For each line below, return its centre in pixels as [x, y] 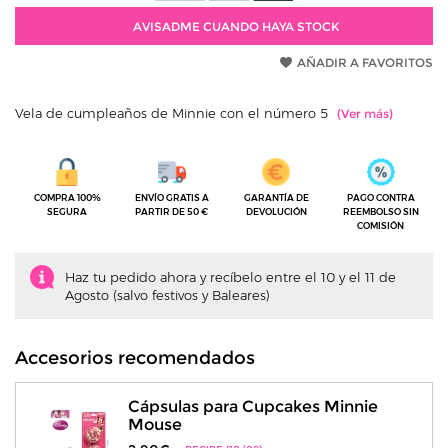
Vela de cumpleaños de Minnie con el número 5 [173, 113]
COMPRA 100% [67, 197]
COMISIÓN [381, 225]
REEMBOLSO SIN [380, 211]
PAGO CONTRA [380, 197]
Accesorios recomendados [135, 358]
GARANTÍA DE [276, 197]
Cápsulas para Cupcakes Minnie [252, 406]
